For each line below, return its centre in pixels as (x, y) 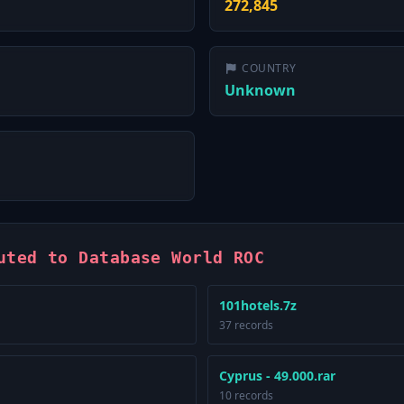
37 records (246, 325)
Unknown (260, 90)
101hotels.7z (258, 305)
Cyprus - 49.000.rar (277, 376)
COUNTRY (269, 68)
